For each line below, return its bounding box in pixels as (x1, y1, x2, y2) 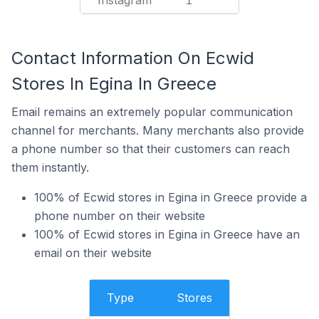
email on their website (34, 246, 152, 260)
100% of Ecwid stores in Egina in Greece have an (34, 227, 300, 241)
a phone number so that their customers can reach (11, 142, 290, 156)
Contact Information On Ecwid (11, 48, 254, 68)
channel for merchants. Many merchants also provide (11, 123, 304, 137)
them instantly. (11, 160, 89, 174)
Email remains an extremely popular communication (11, 105, 293, 119)
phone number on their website (34, 209, 205, 223)
